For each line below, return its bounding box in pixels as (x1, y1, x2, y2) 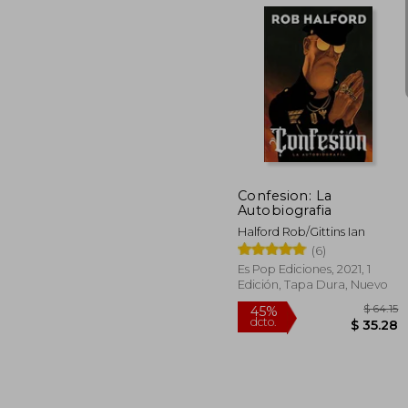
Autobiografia (238, 201, 332, 219)
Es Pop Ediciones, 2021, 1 (238, 261, 371, 276)
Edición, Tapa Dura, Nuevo (238, 277, 388, 291)
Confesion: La (238, 187, 332, 204)
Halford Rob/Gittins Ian (238, 224, 365, 239)
